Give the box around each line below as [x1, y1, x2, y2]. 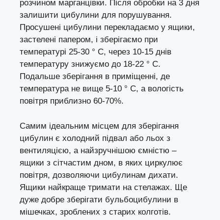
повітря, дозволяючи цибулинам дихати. [20, 170, 178, 180]
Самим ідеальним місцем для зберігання [20, 121, 179, 131]
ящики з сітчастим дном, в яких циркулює [20, 158, 183, 167]
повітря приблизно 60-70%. [20, 96, 124, 106]
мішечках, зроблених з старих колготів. [20, 207, 171, 217]
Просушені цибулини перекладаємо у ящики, [20, 23, 195, 32]
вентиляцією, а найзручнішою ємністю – [20, 145, 176, 155]
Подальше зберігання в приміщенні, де [20, 72, 170, 82]
